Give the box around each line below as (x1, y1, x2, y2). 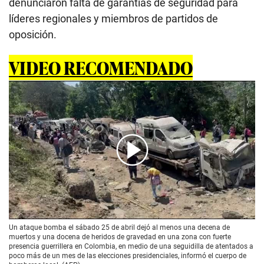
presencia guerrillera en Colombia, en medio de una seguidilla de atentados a (9, 242, 253, 250)
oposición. (9, 28, 57, 41)
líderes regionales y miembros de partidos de (9, 12, 218, 25)
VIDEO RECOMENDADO (9, 54, 193, 80)
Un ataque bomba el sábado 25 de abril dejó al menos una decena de (9, 223, 230, 232)
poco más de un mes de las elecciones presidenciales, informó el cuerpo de (9, 251, 246, 260)
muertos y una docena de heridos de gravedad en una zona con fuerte (9, 232, 231, 241)
